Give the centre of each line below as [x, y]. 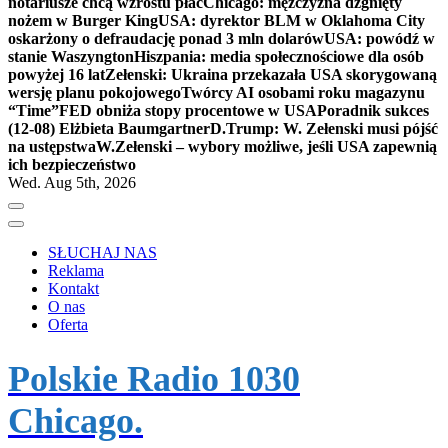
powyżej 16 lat [56, 75]
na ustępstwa [52, 147]
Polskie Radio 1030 [154, 379]
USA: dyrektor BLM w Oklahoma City [291, 21]
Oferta [68, 325]
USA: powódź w [379, 39]
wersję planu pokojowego [94, 93]
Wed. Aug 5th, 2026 [72, 183]
